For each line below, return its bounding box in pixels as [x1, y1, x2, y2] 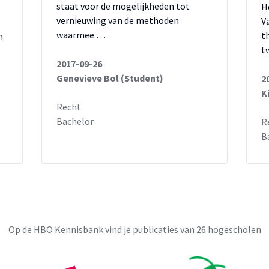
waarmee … [56, 29, 106, 41]
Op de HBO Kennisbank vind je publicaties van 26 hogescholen [8, 223, 261, 235]
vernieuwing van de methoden [56, 14, 179, 26]
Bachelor [56, 115, 94, 127]
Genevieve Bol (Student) [56, 72, 163, 84]
